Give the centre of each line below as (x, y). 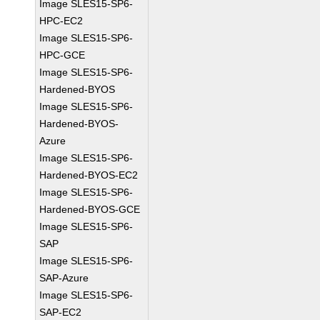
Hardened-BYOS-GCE (90, 209)
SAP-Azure (64, 278)
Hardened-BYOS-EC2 (89, 175)
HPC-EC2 (61, 21)
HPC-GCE (62, 55)
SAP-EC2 (61, 312)
